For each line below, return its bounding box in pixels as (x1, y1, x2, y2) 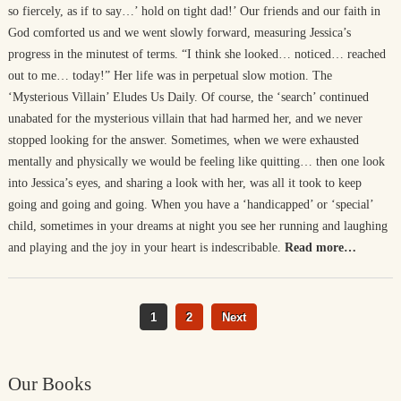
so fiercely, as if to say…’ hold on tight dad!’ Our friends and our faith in (7, 4, 380, 18)
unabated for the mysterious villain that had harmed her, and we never (7, 112, 363, 125)
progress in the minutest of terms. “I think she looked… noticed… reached (7, 47, 386, 61)
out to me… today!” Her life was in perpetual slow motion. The (7, 69, 332, 82)
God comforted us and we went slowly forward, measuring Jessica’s (7, 26, 351, 39)
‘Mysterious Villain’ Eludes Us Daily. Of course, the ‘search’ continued (7, 90, 369, 104)
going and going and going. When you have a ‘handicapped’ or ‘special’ (7, 198, 373, 211)
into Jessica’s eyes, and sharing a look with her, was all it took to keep (7, 176, 362, 190)
